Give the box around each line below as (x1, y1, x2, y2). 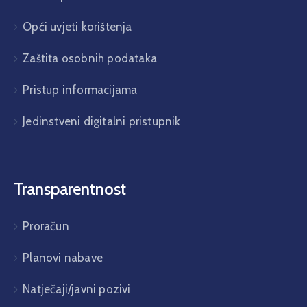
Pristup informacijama (23, 82, 138, 97)
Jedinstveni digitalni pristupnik (23, 114, 181, 128)
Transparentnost (14, 178, 126, 199)
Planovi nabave (23, 250, 103, 265)
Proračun (23, 219, 69, 233)
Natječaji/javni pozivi (23, 282, 131, 296)
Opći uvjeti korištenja (23, 19, 132, 34)
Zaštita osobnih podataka (23, 51, 158, 65)
